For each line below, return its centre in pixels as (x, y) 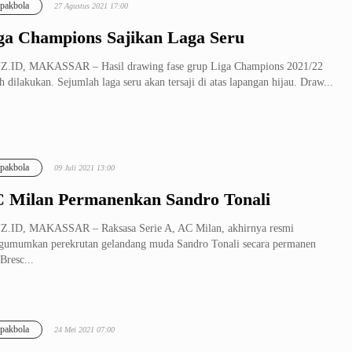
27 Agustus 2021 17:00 (91, 6)
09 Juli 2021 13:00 (84, 168)
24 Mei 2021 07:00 (84, 330)
